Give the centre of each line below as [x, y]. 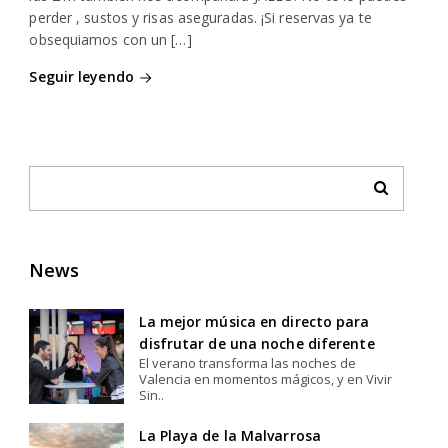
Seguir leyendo [81, 76]
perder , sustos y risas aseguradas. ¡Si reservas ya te [200, 17]
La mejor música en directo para [254, 321]
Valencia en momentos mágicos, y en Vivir [266, 378]
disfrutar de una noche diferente [257, 343]
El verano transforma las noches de [248, 362]
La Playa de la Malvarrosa [230, 435]
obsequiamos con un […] [110, 39]
